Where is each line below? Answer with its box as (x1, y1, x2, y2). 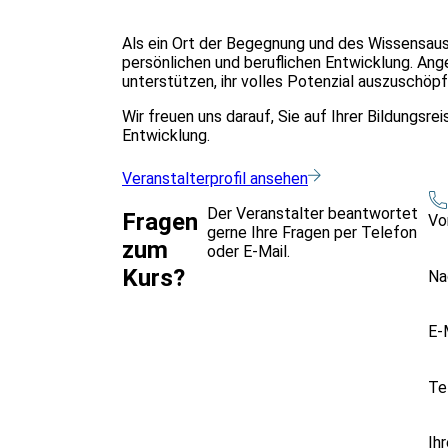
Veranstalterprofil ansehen (122, 168, 308, 188)
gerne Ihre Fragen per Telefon (207, 222, 418, 242)
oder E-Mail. (207, 241, 291, 261)
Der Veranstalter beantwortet (207, 203, 419, 223)
